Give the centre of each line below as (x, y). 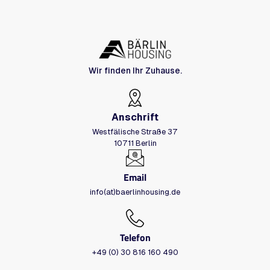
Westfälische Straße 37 (135, 131)
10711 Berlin (135, 143)
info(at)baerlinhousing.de (135, 192)
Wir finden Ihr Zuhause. (135, 70)
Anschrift (135, 117)
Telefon (135, 237)
